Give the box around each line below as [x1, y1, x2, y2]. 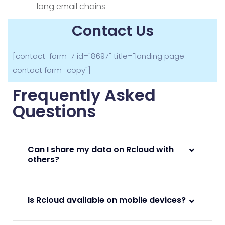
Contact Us [71, 21, 154, 41]
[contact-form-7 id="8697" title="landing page [13, 51, 184, 62]
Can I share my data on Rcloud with [28, 144, 174, 156]
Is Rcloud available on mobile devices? [28, 194, 186, 206]
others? [28, 154, 59, 166]
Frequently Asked [13, 84, 156, 107]
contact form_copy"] [13, 65, 91, 76]
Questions [13, 100, 96, 123]
